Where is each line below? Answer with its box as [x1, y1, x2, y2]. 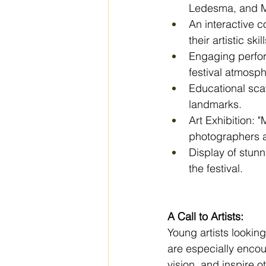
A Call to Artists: [167, 210, 243, 224]
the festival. [189, 161, 243, 176]
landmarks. [189, 97, 242, 112]
